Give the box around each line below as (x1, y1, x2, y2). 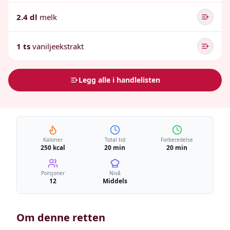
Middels (102, 177, 127, 185)
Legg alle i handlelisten (78, 75, 160, 85)
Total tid (104, 136, 125, 143)
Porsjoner (41, 169, 65, 177)
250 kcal (41, 143, 66, 152)
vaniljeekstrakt (32, 41, 84, 51)
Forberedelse (161, 136, 194, 143)
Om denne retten (16, 210, 105, 224)
